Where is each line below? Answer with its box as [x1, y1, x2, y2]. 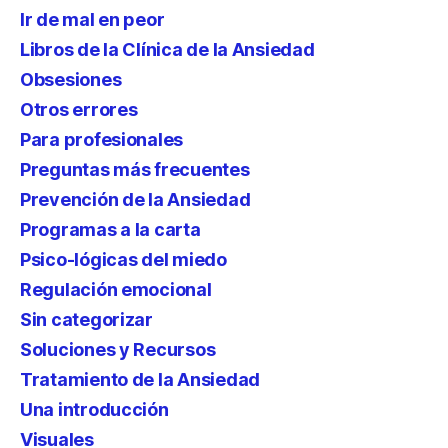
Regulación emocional [20, 279, 212, 300]
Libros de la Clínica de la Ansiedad [20, 39, 315, 60]
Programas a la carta [20, 219, 201, 240]
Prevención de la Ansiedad [20, 189, 251, 210]
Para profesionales [20, 129, 184, 150]
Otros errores [20, 99, 138, 120]
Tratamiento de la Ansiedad [20, 369, 260, 390]
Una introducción [20, 399, 169, 420]
